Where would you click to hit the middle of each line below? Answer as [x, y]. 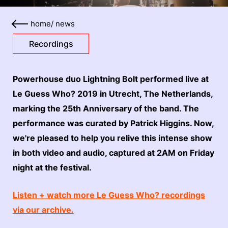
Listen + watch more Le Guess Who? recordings [109, 195]
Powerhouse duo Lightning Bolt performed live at [111, 79]
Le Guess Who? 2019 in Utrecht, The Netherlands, [113, 94]
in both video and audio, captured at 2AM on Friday [113, 153]
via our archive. [43, 210]
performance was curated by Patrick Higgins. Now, [113, 123]
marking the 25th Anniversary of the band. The [106, 108]
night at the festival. [52, 167]
